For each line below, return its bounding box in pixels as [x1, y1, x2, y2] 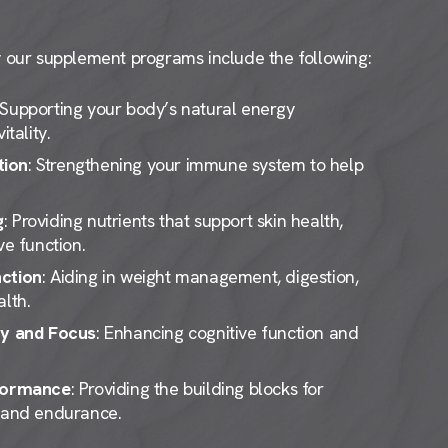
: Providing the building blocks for [70, 376, 324, 400]
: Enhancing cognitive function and [96, 320, 359, 344]
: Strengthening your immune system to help [28, 152, 364, 176]
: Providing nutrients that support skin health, [3, 208, 344, 232]
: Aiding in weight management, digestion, [41, 264, 359, 288]
